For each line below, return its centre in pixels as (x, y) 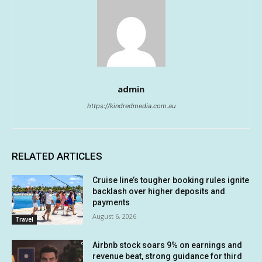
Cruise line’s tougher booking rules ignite (171, 180)
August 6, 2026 (115, 216)
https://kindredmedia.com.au (131, 106)
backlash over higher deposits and (159, 191)
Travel (24, 220)
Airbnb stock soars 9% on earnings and (168, 245)
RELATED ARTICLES (57, 156)
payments (111, 202)
